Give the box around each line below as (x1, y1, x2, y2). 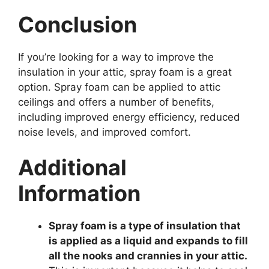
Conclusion (18, 11, 137, 38)
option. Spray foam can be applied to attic (18, 80, 220, 93)
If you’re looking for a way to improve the (18, 50, 214, 63)
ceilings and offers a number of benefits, (18, 95, 214, 108)
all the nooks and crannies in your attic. (49, 250, 247, 262)
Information (18, 180, 141, 207)
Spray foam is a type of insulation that (49, 220, 241, 232)
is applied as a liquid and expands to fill (49, 235, 248, 247)
